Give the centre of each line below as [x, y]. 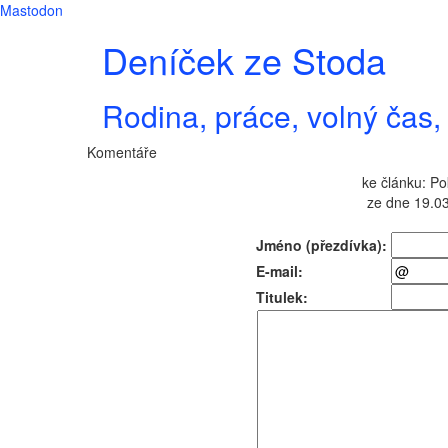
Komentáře [122, 152]
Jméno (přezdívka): [321, 245]
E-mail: [279, 271]
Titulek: [282, 297]
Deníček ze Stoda [244, 59]
